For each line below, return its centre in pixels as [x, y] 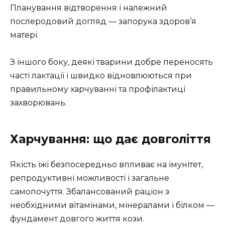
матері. [24, 35]
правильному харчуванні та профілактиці [98, 89]
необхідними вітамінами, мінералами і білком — [112, 205]
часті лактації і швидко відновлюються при [101, 76]
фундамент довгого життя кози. [77, 219]
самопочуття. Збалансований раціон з [90, 192]
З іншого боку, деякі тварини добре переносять [111, 62]
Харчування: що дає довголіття [110, 139]
